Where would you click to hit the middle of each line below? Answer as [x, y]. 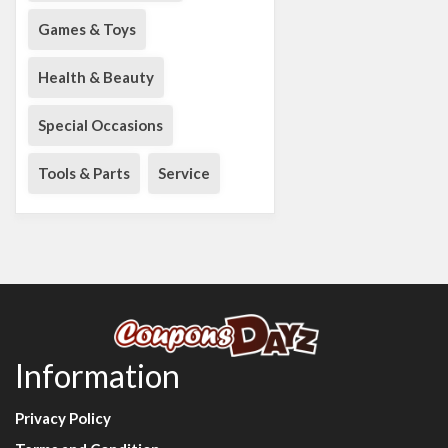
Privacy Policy [63, 418]
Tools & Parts [84, 173]
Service [184, 173]
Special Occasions [100, 125]
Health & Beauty [96, 77]
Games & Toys [87, 29]
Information [97, 376]
